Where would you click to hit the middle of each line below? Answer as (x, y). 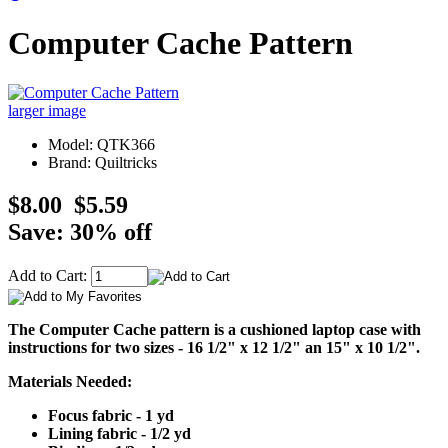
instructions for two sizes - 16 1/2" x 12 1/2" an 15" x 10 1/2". (214, 347)
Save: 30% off (80, 231)
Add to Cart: (49, 275)
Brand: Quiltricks (102, 162)
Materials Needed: (70, 381)
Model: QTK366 (101, 144)
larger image (47, 110)
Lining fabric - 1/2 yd (119, 433)
